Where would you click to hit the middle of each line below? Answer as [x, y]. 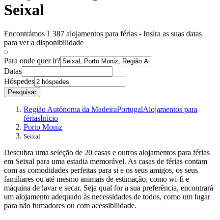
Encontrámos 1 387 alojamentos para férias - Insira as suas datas [103, 34]
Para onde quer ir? [32, 61]
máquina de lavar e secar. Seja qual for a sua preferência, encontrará [109, 188]
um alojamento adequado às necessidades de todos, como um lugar [107, 197]
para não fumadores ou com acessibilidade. [70, 206]
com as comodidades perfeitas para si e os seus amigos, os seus [101, 170]
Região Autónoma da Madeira [70, 110]
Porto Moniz [43, 127]
